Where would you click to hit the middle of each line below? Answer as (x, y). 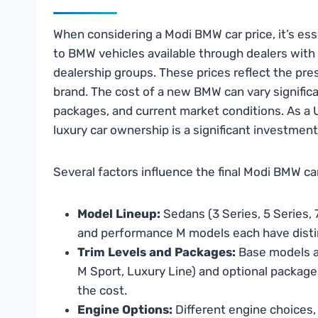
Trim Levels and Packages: (157, 252)
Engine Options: (125, 309)
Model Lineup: (119, 213)
